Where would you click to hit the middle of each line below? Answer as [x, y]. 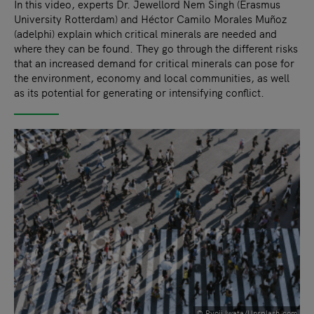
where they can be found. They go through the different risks [156, 48]
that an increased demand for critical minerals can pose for [154, 62]
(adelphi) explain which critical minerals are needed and [145, 33]
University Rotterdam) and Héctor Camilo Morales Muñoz [150, 18]
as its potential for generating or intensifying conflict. [139, 92]
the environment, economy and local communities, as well [152, 77]
